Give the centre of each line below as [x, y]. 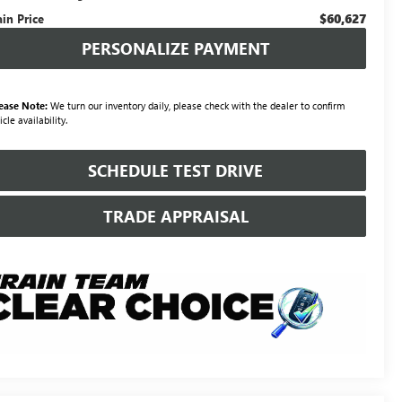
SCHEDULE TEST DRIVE [175, 170]
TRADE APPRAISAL [175, 216]
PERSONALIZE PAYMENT [175, 48]
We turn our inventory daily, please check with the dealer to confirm [197, 105]
